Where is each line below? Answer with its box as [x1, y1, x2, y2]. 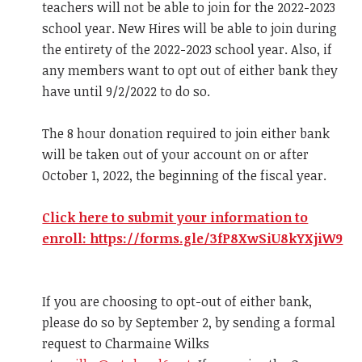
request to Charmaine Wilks [42, 335, 210, 353]
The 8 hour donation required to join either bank [42, 124, 330, 143]
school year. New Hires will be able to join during [42, 19, 338, 38]
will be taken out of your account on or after [42, 145, 309, 164]
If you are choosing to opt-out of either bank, [42, 293, 313, 311]
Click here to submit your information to [42, 208, 309, 227]
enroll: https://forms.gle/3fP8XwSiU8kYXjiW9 [42, 229, 343, 248]
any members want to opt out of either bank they [42, 61, 339, 80]
